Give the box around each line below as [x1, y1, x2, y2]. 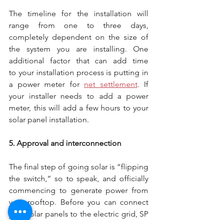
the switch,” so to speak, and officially [9, 174, 148, 183]
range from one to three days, [9, 21, 148, 30]
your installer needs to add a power [9, 91, 148, 101]
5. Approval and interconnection [9, 138, 121, 148]
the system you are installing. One [9, 44, 148, 54]
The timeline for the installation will [9, 9, 148, 18]
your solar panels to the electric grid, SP [9, 209, 148, 219]
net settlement [84, 80, 137, 89]
